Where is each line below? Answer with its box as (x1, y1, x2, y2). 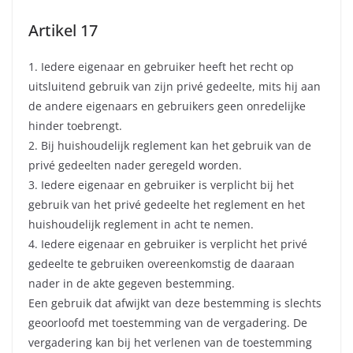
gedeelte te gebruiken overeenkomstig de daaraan (28, 256, 295, 272)
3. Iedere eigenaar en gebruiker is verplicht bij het (28, 177, 294, 193)
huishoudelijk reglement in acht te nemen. (28, 217, 254, 232)
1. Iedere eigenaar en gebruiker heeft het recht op (28, 59, 294, 75)
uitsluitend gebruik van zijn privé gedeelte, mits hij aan (28, 79, 321, 95)
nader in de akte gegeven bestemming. (28, 276, 235, 292)
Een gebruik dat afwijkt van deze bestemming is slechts (28, 295, 321, 311)
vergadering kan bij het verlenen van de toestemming (28, 335, 312, 351)
